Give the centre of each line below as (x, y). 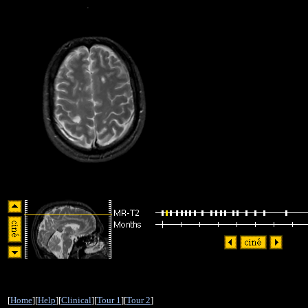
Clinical (76, 300)
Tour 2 (139, 300)
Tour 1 (109, 300)
